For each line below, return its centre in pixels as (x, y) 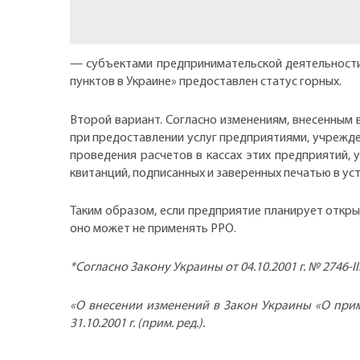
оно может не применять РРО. (153, 229)
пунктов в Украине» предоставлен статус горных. (206, 82)
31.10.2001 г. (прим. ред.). (137, 323)
